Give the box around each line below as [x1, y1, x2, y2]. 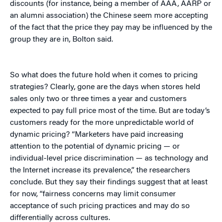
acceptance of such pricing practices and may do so [10, 202, 190, 210]
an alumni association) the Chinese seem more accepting [10, 12, 208, 20]
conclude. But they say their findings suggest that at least [10, 178, 208, 186]
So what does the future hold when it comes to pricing [10, 71, 198, 79]
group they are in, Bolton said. [10, 36, 113, 44]
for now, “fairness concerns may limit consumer [10, 190, 176, 198]
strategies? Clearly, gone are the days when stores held [10, 83, 200, 91]
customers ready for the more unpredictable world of [10, 119, 194, 127]
